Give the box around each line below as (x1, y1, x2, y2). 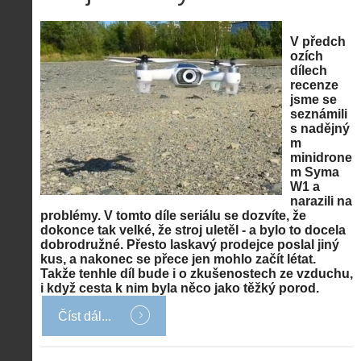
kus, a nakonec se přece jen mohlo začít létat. (40, 252, 316, 266)
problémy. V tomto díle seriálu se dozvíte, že (40, 209, 306, 222)
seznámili (290, 107, 347, 121)
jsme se (290, 93, 337, 106)
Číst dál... (58, 309, 114, 323)
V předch (290, 35, 346, 48)
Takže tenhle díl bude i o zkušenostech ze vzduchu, (40, 267, 353, 280)
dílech (290, 64, 327, 77)
